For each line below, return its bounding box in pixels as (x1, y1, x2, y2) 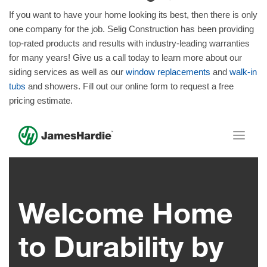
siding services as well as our (9, 66, 126, 77)
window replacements (126, 66, 210, 77)
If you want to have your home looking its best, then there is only (9, 9, 257, 20)
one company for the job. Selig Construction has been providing (9, 23, 254, 34)
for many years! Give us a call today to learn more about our (9, 52, 242, 63)
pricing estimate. (9, 95, 75, 105)
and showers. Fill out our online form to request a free (26, 80, 234, 91)
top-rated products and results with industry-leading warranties (9, 38, 250, 48)
